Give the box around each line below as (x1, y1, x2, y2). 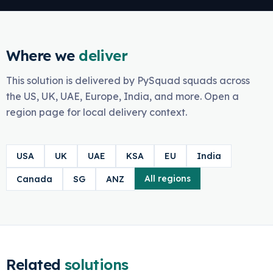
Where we (5, 46, 75, 65)
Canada (16, 174, 52, 185)
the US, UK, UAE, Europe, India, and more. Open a (5, 90, 239, 102)
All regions (144, 173, 191, 184)
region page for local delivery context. (5, 106, 187, 118)
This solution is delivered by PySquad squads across (5, 74, 250, 87)
